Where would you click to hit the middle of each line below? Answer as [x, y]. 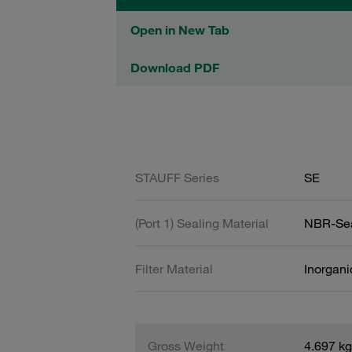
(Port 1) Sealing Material [202, 223]
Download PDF [175, 68]
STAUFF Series [177, 177]
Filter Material [174, 268]
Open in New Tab [180, 30]
